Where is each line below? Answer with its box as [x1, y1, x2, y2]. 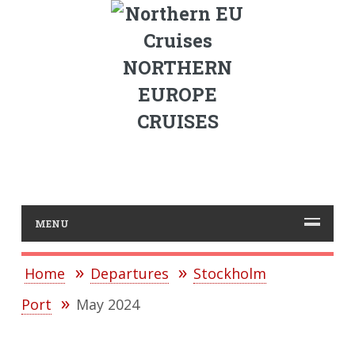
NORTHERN [123, 55, 232, 79]
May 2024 [76, 295, 140, 315]
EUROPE [138, 82, 217, 106]
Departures [90, 264, 169, 284]
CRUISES [136, 109, 219, 133]
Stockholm [193, 264, 267, 284]
